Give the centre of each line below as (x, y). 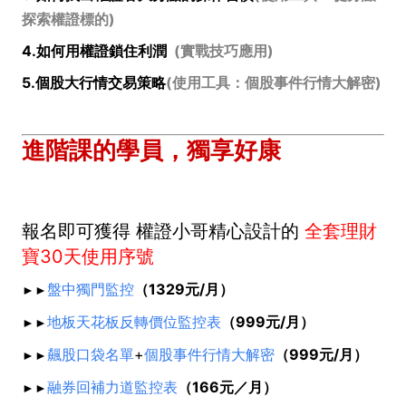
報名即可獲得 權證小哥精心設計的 (163, 232)
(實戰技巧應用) (220, 51)
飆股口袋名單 (91, 355)
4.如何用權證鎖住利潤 (94, 51)
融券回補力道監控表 (112, 387)
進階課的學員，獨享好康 (151, 151)
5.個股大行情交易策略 (94, 83)
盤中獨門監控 (91, 290)
